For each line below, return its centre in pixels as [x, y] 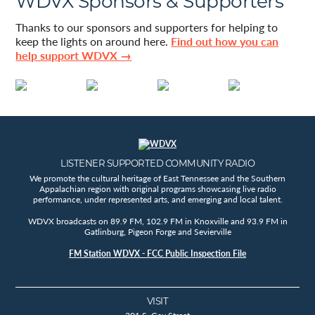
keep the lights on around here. [94, 41]
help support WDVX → [74, 56]
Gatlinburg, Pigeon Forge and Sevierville [157, 231]
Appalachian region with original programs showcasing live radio [157, 188]
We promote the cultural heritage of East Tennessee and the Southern [157, 178]
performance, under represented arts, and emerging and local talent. [157, 199]
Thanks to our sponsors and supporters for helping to [147, 27]
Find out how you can [225, 41]
